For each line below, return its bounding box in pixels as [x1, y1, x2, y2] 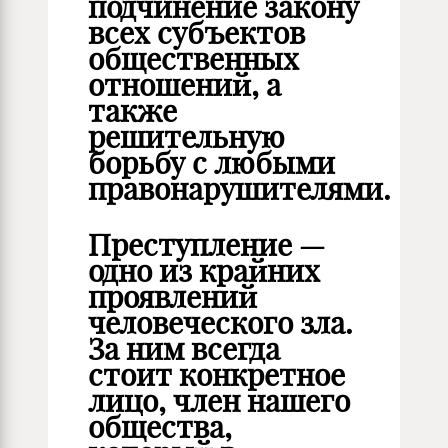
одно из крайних [88, 252, 320, 290]
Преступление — [88, 226, 325, 264]
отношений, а [88, 66, 281, 104]
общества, [88, 408, 232, 446]
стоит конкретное [88, 356, 345, 394]
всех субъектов [88, 14, 305, 52]
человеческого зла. [88, 304, 353, 342]
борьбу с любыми [88, 144, 335, 182]
